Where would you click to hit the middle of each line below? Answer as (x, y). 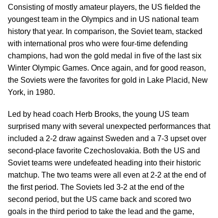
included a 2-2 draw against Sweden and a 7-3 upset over (107, 138)
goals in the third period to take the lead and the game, (101, 211)
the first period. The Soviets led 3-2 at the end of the (96, 187)
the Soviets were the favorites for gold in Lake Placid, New (108, 80)
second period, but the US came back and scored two (100, 199)
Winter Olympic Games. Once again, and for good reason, (107, 68)
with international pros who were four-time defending (98, 44)
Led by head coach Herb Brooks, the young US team (98, 114)
